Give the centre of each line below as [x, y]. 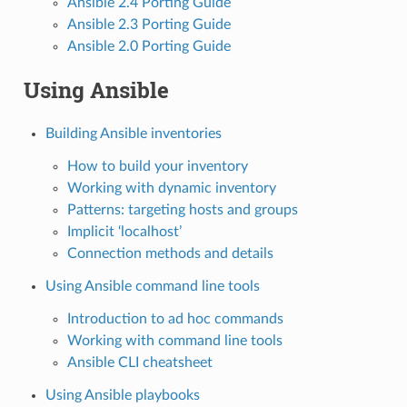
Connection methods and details [170, 253]
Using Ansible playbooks [122, 395]
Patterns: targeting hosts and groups [182, 209]
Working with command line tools [174, 340]
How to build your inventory [157, 166]
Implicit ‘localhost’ [124, 231]
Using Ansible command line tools [152, 286]
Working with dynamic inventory [171, 188]
